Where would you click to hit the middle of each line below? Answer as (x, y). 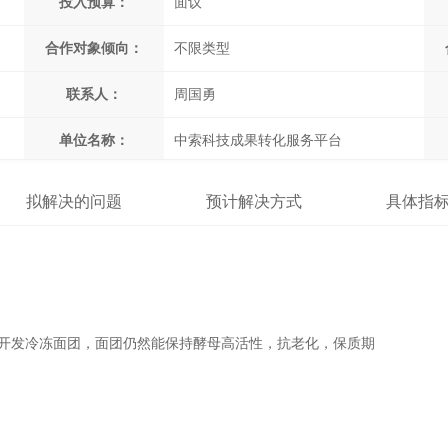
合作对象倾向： (94, 48)
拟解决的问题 (74, 201)
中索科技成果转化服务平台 (258, 140)
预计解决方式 (254, 201)
